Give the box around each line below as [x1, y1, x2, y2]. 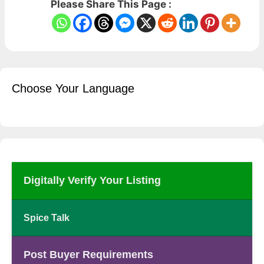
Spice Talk [24, 212, 70, 223]
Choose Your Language [12, 82, 134, 95]
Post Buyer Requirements [24, 249, 153, 260]
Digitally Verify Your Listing [24, 174, 161, 186]
